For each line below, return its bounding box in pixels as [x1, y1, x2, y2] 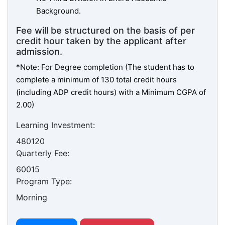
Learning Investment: [16, 120, 95, 131]
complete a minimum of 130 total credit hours [16, 75, 177, 85]
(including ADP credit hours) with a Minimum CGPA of [16, 87, 206, 97]
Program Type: [16, 176, 72, 187]
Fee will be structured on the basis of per [16, 25, 195, 36]
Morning [16, 192, 47, 203]
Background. [36, 6, 81, 16]
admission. [16, 46, 62, 57]
